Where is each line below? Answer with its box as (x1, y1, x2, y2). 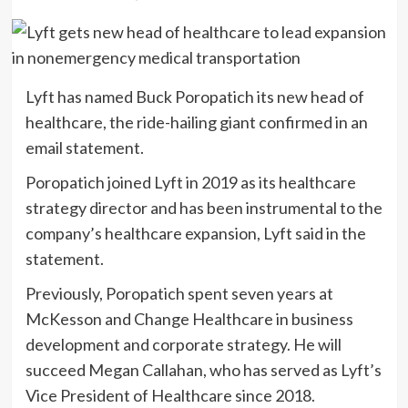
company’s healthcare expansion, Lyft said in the (25, 223, 366, 244)
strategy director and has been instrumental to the (25, 198, 382, 219)
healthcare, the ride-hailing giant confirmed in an (25, 112, 368, 133)
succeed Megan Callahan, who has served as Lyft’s (25, 360, 382, 381)
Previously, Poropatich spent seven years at (25, 283, 333, 304)
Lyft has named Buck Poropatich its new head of (25, 87, 364, 107)
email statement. (25, 138, 144, 158)
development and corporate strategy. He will (25, 334, 342, 355)
